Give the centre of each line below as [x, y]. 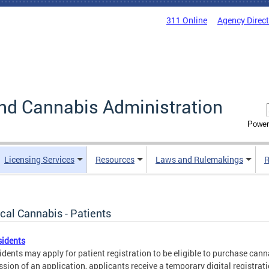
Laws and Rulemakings [199, 160]
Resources [115, 160]
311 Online [187, 20]
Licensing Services [39, 160]
